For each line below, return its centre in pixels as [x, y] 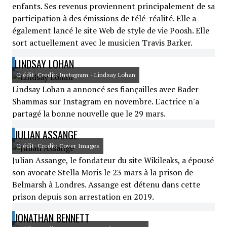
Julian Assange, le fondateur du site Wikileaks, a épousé [113, 160]
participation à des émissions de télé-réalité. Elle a [104, 18]
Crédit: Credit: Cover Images [58, 146]
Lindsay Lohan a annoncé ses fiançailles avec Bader [105, 89]
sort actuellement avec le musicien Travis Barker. [102, 43]
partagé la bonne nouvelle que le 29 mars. [89, 113]
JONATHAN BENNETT [52, 218]
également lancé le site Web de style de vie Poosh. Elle [111, 30]
